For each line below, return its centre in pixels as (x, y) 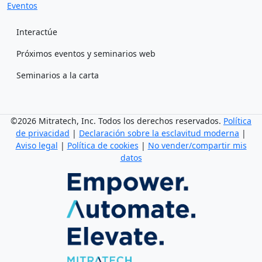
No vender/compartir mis (197, 146)
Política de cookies (103, 146)
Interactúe (37, 32)
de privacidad (43, 133)
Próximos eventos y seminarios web (86, 54)
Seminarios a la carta (58, 75)
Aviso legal (37, 146)
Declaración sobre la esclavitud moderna (159, 133)
